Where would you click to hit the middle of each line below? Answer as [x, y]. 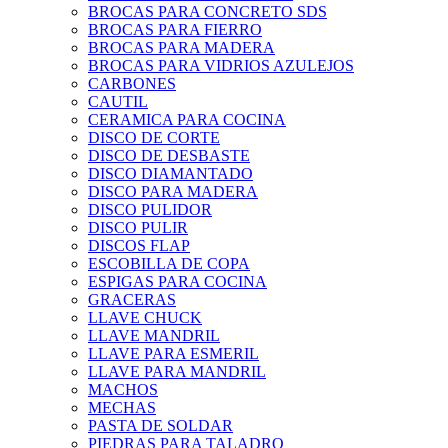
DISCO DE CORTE [154, 138]
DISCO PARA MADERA [173, 192]
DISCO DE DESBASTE [169, 156]
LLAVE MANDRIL [154, 336]
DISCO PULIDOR [150, 210]
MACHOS [123, 390]
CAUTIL [118, 102]
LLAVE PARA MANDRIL [177, 372]
